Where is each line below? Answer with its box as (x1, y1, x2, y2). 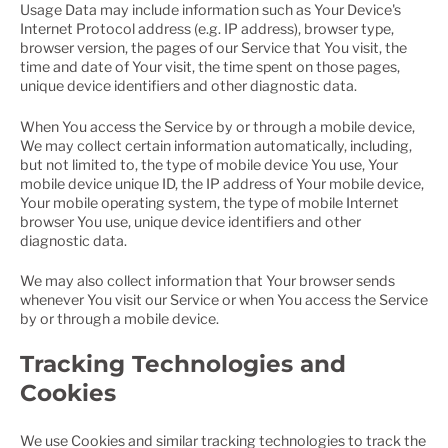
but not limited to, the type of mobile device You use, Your (20, 155, 398, 173)
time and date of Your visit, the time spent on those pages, (20, 58, 400, 76)
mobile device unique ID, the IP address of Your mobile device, (20, 174, 424, 192)
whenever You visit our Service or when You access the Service (20, 290, 428, 308)
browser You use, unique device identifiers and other (20, 212, 361, 230)
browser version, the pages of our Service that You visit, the (20, 39, 407, 57)
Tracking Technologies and (20, 349, 346, 379)
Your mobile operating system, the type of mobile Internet (20, 193, 399, 211)
